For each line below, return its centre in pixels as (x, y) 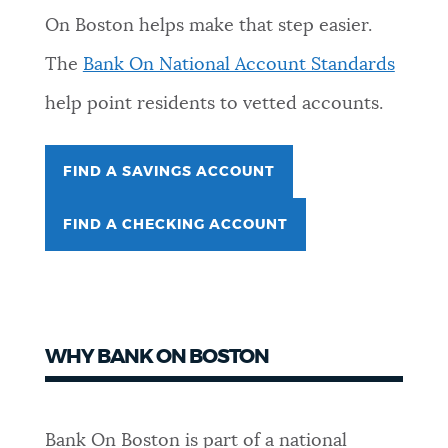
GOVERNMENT (74, 187)
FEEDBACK (62, 265)
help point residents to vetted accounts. (213, 103)
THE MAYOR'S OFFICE (99, 421)
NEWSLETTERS (76, 31)
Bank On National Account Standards (238, 64)
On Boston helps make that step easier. (208, 25)
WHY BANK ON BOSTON (156, 357)
